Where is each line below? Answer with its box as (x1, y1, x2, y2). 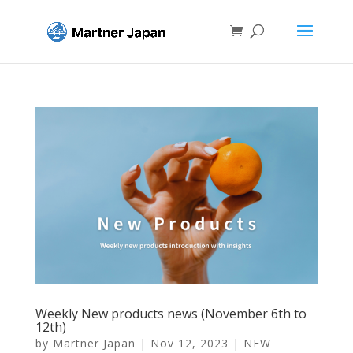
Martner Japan (52, 335, 136, 351)
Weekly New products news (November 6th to (35, 304, 307, 322)
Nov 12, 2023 (150, 335, 229, 351)
